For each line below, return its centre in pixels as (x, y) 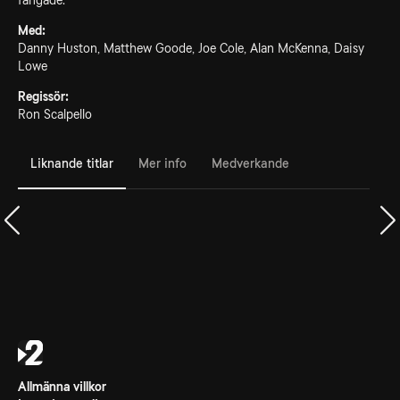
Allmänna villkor (62, 387)
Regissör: (43, 96)
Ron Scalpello (55, 114)
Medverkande (250, 163)
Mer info (162, 163)
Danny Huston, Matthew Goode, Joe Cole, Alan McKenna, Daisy (191, 48)
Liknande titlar (72, 163)
